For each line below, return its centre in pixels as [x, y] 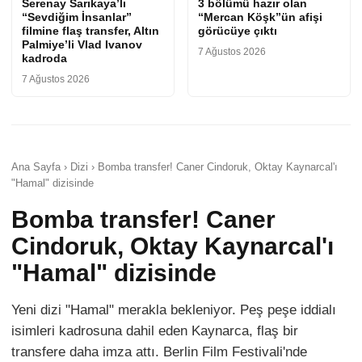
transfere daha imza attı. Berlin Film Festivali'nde [159, 352]
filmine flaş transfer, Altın [90, 31]
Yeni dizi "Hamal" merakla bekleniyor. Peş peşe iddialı [174, 310]
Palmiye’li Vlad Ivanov [82, 45]
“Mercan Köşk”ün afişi [260, 17]
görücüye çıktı [238, 31]
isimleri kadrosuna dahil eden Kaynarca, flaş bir [155, 331]
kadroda [44, 59]
